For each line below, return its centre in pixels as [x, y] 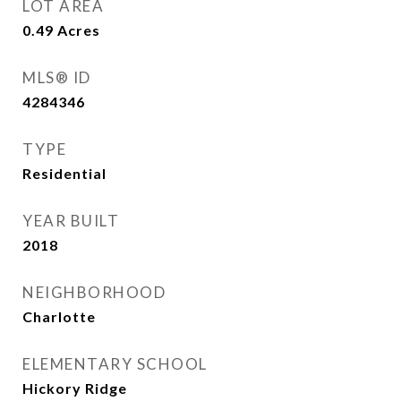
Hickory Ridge [75, 388]
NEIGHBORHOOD [94, 293]
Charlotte [59, 317]
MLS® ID [57, 78]
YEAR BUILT [71, 221]
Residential [64, 174]
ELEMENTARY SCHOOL [115, 364]
